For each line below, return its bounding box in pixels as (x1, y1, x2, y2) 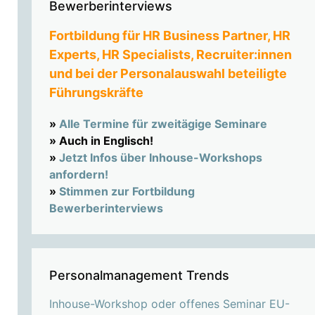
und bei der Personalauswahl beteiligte (49, 66, 287, 82)
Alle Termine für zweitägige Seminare (58, 117, 267, 131)
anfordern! (49, 167, 108, 182)
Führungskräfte (49, 85, 143, 101)
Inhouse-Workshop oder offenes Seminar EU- (49, 297, 290, 311)
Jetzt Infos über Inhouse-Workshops (58, 150, 262, 165)
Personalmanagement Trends (49, 268, 229, 283)
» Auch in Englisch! (49, 134, 153, 148)
